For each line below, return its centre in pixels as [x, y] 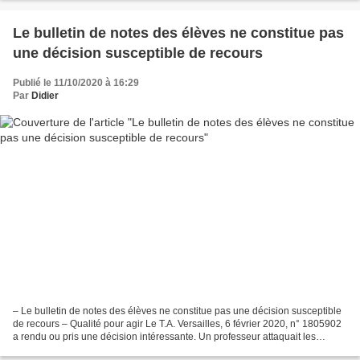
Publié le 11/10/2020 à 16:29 [76, 83]
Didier [45, 96]
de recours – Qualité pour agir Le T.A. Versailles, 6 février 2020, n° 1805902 [177, 323]
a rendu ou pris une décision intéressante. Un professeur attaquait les [164, 336]
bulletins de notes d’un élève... [79, 349]
